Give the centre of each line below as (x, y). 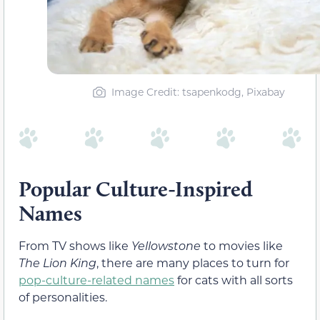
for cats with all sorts (234, 279)
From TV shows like (75, 245)
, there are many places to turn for (193, 262)
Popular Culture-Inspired (136, 189)
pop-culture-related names (96, 279)
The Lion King (57, 262)
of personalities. (63, 296)
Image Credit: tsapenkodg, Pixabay (198, 92)
